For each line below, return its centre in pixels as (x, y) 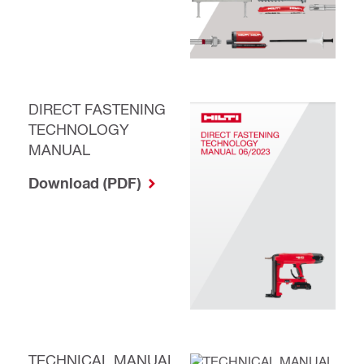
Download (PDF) (87, 182)
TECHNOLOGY (79, 128)
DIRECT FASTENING (97, 108)
